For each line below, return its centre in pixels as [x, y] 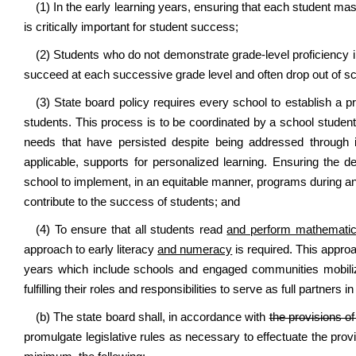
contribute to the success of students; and [132, 202]
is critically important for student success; [131, 27]
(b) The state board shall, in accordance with [153, 317]
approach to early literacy [91, 250]
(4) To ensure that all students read [132, 230]
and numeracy [195, 250]
